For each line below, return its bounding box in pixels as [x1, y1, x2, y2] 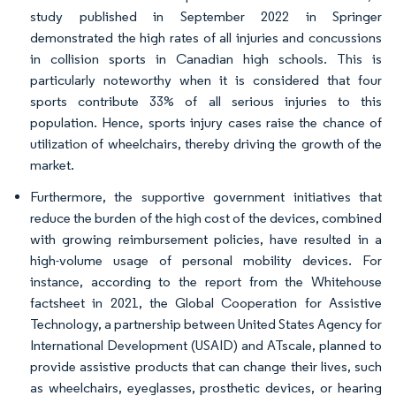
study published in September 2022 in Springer [30, 7, 382, 25]
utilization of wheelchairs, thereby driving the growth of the [30, 134, 382, 152]
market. [30, 156, 74, 173]
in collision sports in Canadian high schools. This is [30, 49, 382, 67]
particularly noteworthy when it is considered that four [30, 71, 382, 88]
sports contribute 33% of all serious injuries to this [30, 92, 382, 110]
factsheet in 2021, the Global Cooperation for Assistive [30, 293, 382, 311]
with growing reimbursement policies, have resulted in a [30, 230, 382, 247]
